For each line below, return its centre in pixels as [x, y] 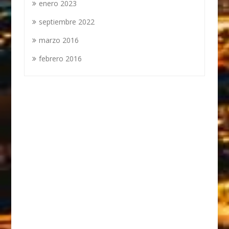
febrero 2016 [61, 59]
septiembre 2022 [67, 22]
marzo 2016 [59, 40]
